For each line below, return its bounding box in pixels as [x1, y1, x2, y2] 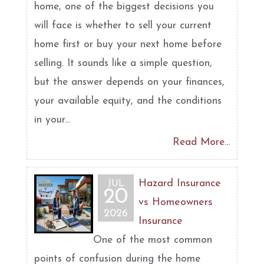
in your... [34, 115, 70, 125]
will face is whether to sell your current [34, 21, 212, 31]
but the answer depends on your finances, [34, 77, 225, 87]
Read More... [173, 137, 230, 147]
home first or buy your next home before [34, 39, 222, 49]
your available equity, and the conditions [34, 96, 222, 106]
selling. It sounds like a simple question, [34, 58, 212, 68]
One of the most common [93, 235, 212, 245]
